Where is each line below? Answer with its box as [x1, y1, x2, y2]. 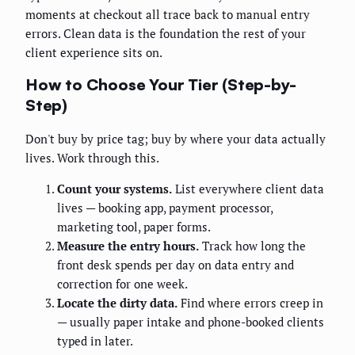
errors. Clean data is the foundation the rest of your [25, 25, 306, 41]
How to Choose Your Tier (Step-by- [25, 74, 296, 95]
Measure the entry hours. [57, 237, 199, 254]
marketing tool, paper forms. [57, 218, 211, 235]
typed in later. [57, 332, 133, 349]
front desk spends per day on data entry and [57, 256, 294, 273]
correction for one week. [57, 275, 188, 292]
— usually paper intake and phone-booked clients [57, 313, 324, 330]
